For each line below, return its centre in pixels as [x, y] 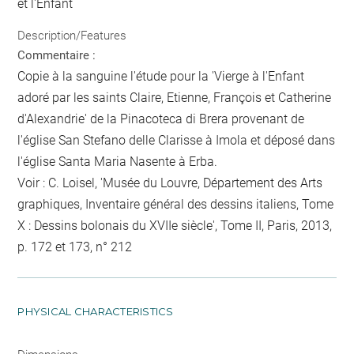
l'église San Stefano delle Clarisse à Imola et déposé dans [177, 140]
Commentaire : [57, 55]
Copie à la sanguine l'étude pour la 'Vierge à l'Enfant [161, 76]
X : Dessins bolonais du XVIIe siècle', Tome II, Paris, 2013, [175, 225]
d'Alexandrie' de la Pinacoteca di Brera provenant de [161, 119]
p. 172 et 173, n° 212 [75, 247]
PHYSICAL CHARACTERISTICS [96, 311]
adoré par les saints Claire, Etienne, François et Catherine [175, 97]
